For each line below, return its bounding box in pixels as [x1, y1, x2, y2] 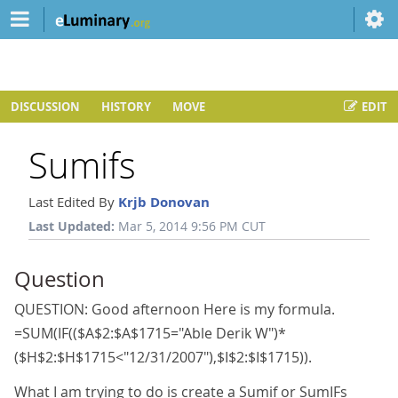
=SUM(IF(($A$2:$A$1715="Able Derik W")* [14, 323, 286, 343]
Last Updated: [28, 218, 115, 235]
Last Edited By [28, 193, 118, 211]
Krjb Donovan [118, 193, 210, 211]
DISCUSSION [11, 99, 80, 115]
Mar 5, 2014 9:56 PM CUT [118, 219, 266, 235]
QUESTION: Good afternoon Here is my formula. [14, 299, 335, 319]
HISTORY [101, 99, 151, 115]
